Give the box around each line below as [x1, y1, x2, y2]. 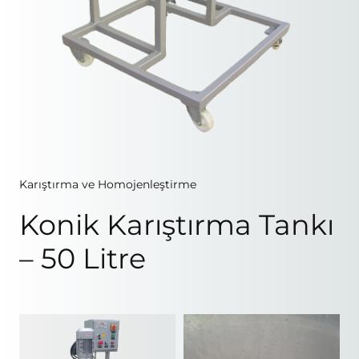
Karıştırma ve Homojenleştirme [19, 177, 196, 192]
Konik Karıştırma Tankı [19, 208, 334, 243]
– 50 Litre [19, 241, 146, 276]
